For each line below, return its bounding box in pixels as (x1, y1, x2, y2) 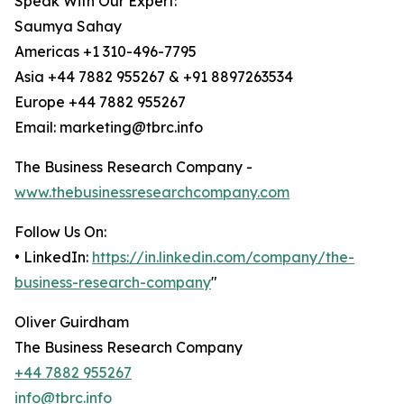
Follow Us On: (14, 223, 106, 242)
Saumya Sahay (14, 17, 122, 36)
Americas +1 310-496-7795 (14, 42, 197, 61)
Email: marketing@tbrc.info (14, 118, 203, 137)
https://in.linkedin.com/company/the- (92, 248, 354, 267)
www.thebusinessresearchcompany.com (14, 183, 289, 202)
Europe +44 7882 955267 (14, 93, 186, 112)
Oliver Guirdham (14, 313, 129, 332)
